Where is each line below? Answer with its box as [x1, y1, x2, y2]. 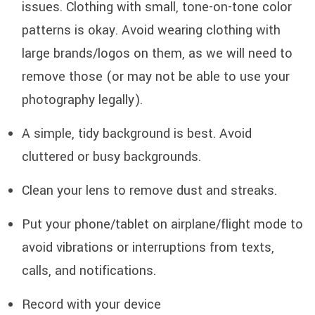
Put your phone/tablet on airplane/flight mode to [22, 215, 303, 233]
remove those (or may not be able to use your [22, 67, 290, 86]
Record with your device [22, 295, 161, 314]
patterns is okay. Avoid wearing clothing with [22, 21, 281, 39]
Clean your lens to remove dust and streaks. [22, 181, 277, 200]
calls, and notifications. [22, 262, 160, 280]
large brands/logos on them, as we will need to [22, 44, 292, 63]
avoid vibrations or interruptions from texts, [22, 238, 274, 257]
